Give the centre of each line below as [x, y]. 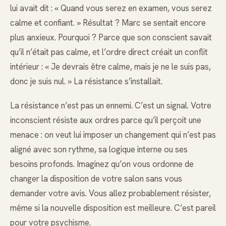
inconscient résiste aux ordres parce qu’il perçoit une [106, 120]
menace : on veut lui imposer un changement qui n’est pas [113, 135]
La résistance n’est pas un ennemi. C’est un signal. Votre [111, 106]
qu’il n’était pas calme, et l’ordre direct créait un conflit [109, 52]
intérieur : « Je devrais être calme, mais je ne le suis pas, [110, 67]
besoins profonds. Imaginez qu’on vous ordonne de [102, 164]
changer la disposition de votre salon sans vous [96, 179]
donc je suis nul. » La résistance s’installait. [86, 81]
